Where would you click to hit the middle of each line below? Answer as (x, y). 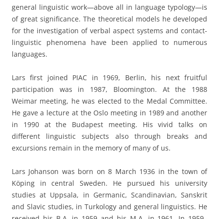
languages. (30, 54)
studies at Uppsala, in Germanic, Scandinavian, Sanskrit (109, 195)
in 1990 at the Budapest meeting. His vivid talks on (109, 124)
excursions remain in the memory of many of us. (91, 148)
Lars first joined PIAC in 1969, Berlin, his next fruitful (109, 77)
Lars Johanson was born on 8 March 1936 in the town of (109, 171)
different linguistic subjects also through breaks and (109, 136)
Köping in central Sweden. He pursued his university (109, 183)
